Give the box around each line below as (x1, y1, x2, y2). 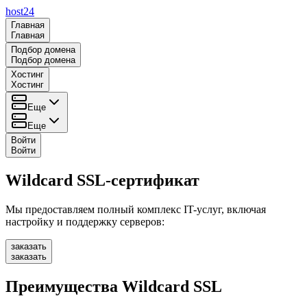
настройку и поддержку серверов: (5, 215, 164, 228)
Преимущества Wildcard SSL (5, 277, 222, 295)
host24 (5, 5, 34, 17)
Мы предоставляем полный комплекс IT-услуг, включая (5, 203, 266, 215)
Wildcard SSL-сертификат (5, 171, 199, 189)
